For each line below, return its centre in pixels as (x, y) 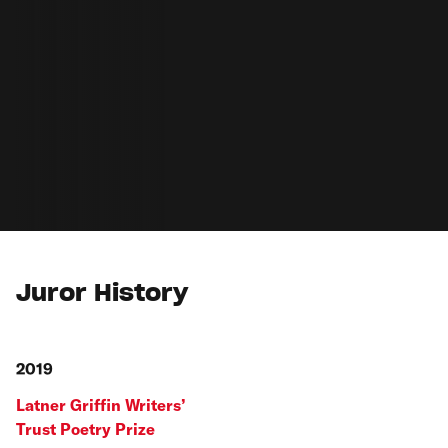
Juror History (102, 294)
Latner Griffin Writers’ (101, 405)
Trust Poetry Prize (85, 429)
